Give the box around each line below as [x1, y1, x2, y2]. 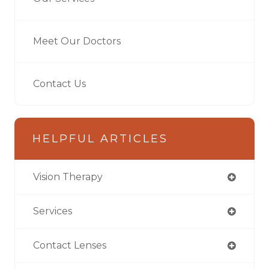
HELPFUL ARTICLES [32, 131, 168, 145]
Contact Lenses [33, 239, 106, 251]
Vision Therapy [33, 171, 103, 183]
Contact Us [33, 77, 86, 89]
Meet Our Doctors [33, 35, 121, 47]
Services [33, 205, 72, 217]
